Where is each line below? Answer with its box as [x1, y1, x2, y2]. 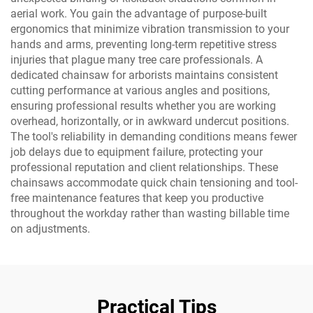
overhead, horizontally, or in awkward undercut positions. [10, 115, 289, 129]
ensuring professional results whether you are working [10, 99, 276, 113]
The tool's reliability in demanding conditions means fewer [10, 130, 297, 144]
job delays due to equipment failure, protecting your [10, 145, 263, 159]
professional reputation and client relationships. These [10, 161, 278, 175]
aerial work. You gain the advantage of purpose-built [10, 7, 267, 21]
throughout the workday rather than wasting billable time [10, 207, 289, 221]
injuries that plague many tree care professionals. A [10, 53, 263, 67]
